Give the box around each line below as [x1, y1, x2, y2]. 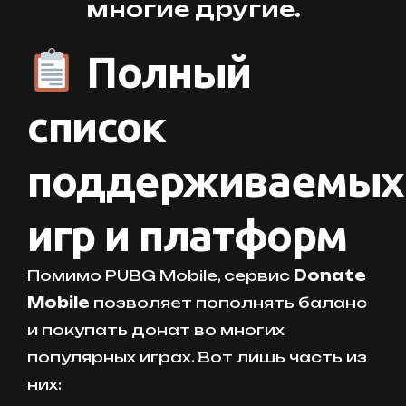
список [27, 101, 166, 150]
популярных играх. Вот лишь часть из [27, 347, 367, 366]
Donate [294, 266, 366, 285]
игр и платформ [27, 209, 347, 259]
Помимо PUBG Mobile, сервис [27, 266, 294, 285]
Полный [76, 46, 251, 96]
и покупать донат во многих [27, 320, 285, 339]
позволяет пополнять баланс [90, 293, 367, 312]
